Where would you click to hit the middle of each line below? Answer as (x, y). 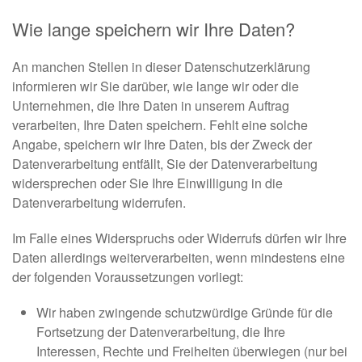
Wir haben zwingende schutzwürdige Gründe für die (185, 313)
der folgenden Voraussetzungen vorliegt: (128, 277)
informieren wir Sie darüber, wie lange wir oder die (156, 86)
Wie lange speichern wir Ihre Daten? (154, 29)
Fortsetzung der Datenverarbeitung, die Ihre (161, 332)
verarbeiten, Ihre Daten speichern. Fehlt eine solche (160, 125)
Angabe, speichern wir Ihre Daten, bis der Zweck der (162, 145)
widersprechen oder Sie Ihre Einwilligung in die (147, 183)
